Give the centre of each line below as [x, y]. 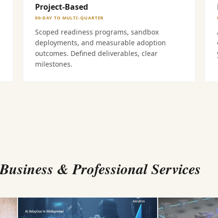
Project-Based [61, 7]
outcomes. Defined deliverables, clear [96, 53]
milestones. [54, 64]
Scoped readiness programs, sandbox [97, 32]
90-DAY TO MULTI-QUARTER [69, 18]
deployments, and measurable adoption [100, 43]
